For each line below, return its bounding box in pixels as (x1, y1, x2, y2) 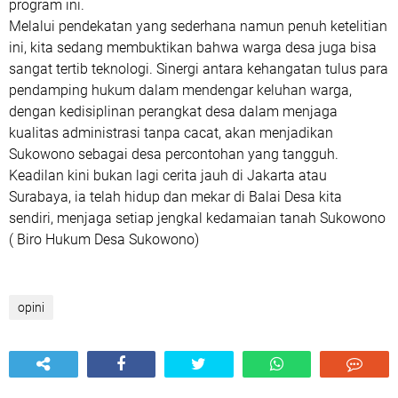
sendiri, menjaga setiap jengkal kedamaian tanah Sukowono (9, 210, 386, 227)
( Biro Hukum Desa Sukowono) (9, 231, 203, 248)
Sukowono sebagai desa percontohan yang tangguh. (9, 146, 338, 163)
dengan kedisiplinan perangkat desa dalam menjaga (9, 103, 338, 120)
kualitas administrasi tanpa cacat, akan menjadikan (9, 124, 333, 141)
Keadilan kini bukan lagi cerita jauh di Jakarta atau (9, 167, 327, 184)
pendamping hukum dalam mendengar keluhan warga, (9, 82, 352, 99)
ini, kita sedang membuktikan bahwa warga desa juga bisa (9, 39, 377, 56)
